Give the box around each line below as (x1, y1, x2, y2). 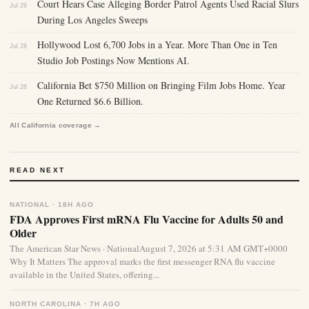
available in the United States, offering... (10, 268, 159, 281)
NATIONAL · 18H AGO (10, 201, 94, 209)
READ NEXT (10, 166, 66, 175)
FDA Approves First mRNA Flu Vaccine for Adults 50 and (10, 211, 283, 228)
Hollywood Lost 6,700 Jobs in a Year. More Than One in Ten (37, 38, 277, 52)
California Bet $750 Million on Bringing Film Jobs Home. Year (37, 79, 286, 92)
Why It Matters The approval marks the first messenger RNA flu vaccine (10, 255, 275, 268)
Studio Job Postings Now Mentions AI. (37, 54, 190, 68)
